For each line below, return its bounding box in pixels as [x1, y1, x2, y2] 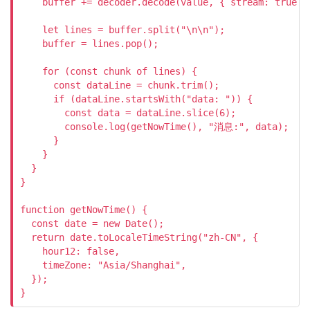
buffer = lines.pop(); [20, 38, 158, 49]
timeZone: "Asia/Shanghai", [20, 259, 186, 271]
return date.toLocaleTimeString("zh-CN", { [20, 232, 258, 243]
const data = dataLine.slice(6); [20, 107, 236, 118]
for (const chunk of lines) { [20, 66, 197, 77]
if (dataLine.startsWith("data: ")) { [20, 93, 253, 104]
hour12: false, [20, 246, 120, 257]
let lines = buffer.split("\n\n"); [20, 24, 225, 35]
